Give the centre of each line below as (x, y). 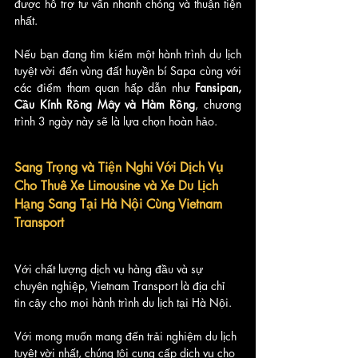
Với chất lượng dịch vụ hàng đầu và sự (110, 269)
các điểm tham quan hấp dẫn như (105, 88)
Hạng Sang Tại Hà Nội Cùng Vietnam (120, 205)
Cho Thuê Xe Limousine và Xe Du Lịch (118, 186)
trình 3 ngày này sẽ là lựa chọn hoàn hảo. (116, 121)
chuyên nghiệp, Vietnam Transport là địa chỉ (121, 286)
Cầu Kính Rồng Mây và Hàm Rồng (105, 105)
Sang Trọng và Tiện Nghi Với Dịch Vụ (121, 168)
